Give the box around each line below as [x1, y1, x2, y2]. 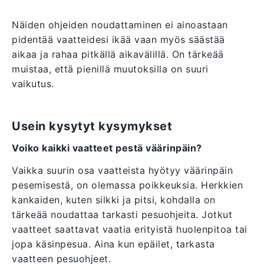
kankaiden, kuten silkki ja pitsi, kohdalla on [12, 194, 216, 206]
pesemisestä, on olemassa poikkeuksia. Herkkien [12, 179, 243, 192]
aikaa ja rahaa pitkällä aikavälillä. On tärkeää [12, 48, 224, 61]
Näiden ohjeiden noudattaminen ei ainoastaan [12, 19, 228, 31]
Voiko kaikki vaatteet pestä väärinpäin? [12, 142, 202, 154]
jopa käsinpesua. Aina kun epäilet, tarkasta [12, 238, 215, 250]
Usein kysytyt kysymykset [12, 119, 172, 134]
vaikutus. [12, 78, 54, 90]
